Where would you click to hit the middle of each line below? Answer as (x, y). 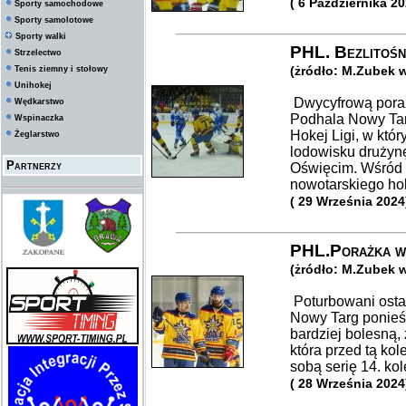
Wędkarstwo (39, 101)
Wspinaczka (39, 118)
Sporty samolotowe (54, 20)
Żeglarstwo (37, 134)
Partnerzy (34, 165)
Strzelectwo (38, 53)
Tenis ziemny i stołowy (61, 69)
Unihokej (33, 85)
